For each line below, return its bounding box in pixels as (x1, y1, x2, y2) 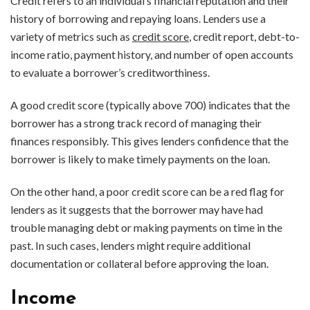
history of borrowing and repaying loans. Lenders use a (10, 11, 266, 25)
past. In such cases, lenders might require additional (10, 238, 250, 252)
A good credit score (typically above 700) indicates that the (10, 98, 290, 111)
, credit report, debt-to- (189, 29, 300, 43)
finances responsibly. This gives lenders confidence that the (10, 134, 289, 147)
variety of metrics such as (10, 29, 132, 43)
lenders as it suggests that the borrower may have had (10, 202, 263, 216)
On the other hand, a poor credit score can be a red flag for (10, 184, 284, 198)
